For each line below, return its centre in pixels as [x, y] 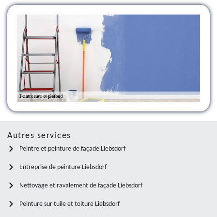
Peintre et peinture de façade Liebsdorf [72, 149]
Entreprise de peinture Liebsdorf [63, 167]
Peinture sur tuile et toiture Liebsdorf [70, 204]
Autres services [39, 136]
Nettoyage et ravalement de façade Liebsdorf [81, 186]
